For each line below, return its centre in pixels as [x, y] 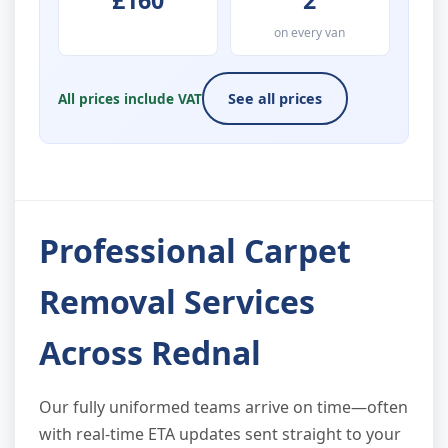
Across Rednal [150, 353]
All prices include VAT [130, 98]
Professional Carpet [195, 251]
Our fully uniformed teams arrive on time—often [223, 407]
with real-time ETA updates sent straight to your [220, 434]
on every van [310, 32]
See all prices [275, 98]
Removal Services [177, 302]
